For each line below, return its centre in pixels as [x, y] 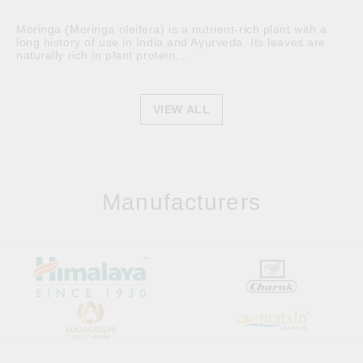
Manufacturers [181, 202]
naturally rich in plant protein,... [103, 55]
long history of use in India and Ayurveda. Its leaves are [171, 42]
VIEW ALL [181, 109]
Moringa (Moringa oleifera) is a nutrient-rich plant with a [172, 29]
